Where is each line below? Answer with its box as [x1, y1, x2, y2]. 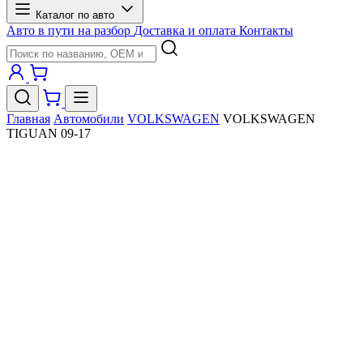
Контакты [239, 23, 293, 37]
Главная [6, 112, 50, 126]
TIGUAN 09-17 [6, 126, 91, 140]
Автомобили [53, 112, 124, 126]
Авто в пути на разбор [6, 23, 134, 37]
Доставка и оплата [134, 23, 239, 37]
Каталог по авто [36, 9, 117, 21]
